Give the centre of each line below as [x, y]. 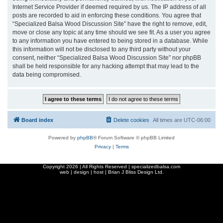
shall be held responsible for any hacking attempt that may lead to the [106, 66]
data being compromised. [47, 74]
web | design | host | [84, 172]
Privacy [103, 146]
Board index [37, 120]
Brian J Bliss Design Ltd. [136, 172]
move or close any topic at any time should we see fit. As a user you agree [111, 32]
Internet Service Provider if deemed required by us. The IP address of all [109, 7]
